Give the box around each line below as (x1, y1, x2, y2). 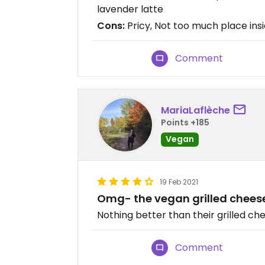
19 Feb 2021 (160, 177, 198, 188)
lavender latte (97, 2, 163, 17)
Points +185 (161, 116, 209, 128)
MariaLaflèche (161, 103, 230, 117)
